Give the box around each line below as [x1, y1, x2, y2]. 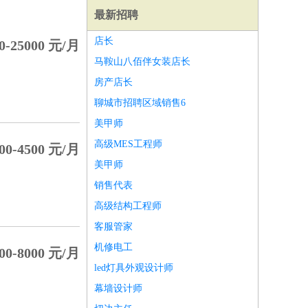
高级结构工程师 [94, 201, 162, 211]
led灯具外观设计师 [94, 263, 173, 273]
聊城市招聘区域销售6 [94, 98, 186, 108]
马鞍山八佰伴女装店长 [94, 56, 190, 67]
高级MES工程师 [94, 139, 162, 149]
